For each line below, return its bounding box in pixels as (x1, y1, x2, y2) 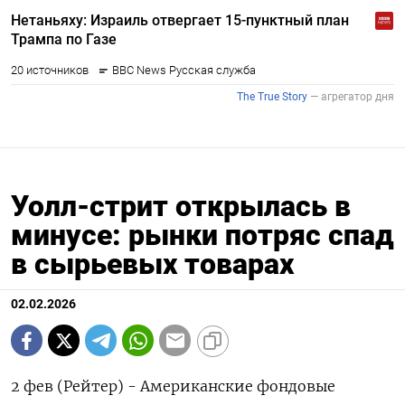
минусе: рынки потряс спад (11, 218, 394, 253)
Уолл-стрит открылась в (11, 189, 351, 224)
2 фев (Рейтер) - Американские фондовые (11, 377, 335, 396)
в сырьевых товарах (11, 247, 294, 282)
